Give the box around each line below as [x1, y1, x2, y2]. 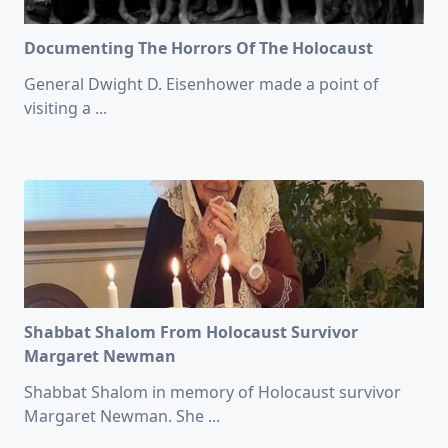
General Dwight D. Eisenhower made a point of [24, 72, 379, 95]
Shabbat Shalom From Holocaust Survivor [24, 320, 358, 343]
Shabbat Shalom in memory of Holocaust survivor [24, 380, 401, 403]
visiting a [24, 96, 91, 119]
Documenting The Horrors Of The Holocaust [24, 36, 373, 59]
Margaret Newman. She [24, 404, 204, 427]
